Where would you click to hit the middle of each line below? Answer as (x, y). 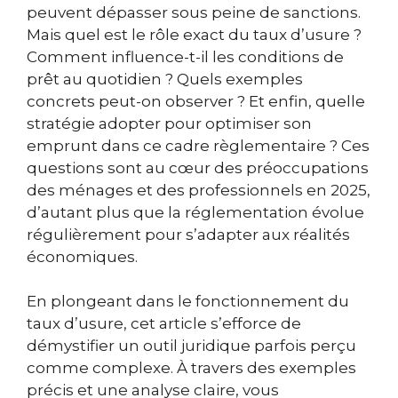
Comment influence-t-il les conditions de (185, 56)
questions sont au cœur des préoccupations (198, 167)
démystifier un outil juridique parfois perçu (191, 346)
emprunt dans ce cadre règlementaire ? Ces (198, 145)
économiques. (82, 256)
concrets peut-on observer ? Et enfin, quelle (196, 101)
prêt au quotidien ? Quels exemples (165, 79)
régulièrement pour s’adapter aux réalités (188, 234)
